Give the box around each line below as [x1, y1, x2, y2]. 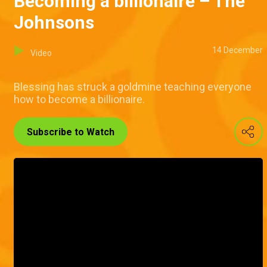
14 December [212, 45, 263, 55]
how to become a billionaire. [14, 93, 145, 106]
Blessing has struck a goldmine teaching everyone [14, 80, 252, 94]
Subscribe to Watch [27, 126, 114, 138]
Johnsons [14, 12, 94, 33]
